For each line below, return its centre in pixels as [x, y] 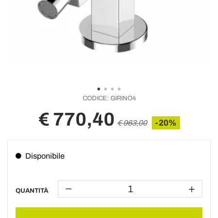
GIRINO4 [122, 98]
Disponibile [45, 156]
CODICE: [96, 98]
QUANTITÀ [32, 191]
